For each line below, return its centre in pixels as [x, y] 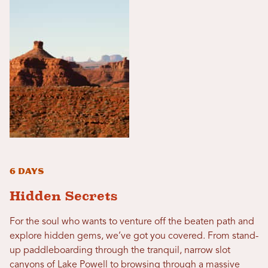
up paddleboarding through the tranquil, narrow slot [120, 250]
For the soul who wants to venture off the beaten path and [132, 222]
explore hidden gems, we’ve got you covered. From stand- [134, 236]
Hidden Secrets [63, 196]
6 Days [27, 171]
